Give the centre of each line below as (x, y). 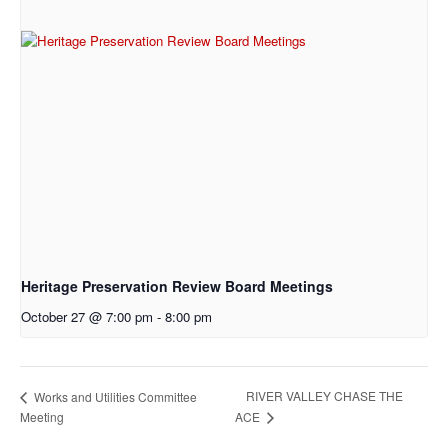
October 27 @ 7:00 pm (87, 317)
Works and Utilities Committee (114, 396)
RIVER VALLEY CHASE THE (325, 396)
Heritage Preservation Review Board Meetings (177, 286)
